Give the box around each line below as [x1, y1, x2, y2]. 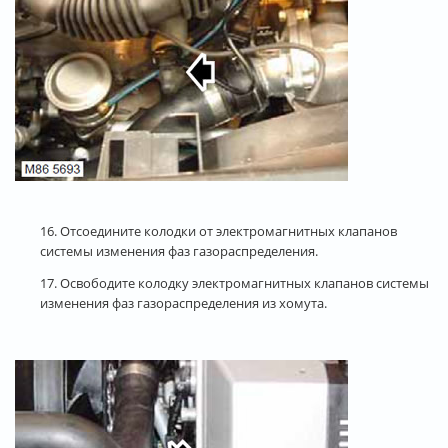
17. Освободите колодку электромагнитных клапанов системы [40, 273, 429, 292]
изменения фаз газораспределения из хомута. [40, 293, 327, 312]
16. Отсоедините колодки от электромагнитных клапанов [40, 221, 397, 240]
